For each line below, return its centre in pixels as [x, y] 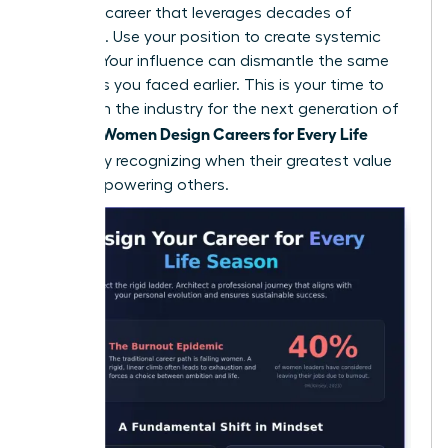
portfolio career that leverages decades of [194, 12]
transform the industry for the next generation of [218, 108]
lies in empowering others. [133, 184]
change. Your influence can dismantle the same [213, 60]
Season [63, 158]
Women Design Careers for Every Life [234, 132]
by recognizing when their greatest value [241, 160]
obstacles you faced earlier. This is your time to [210, 84]
